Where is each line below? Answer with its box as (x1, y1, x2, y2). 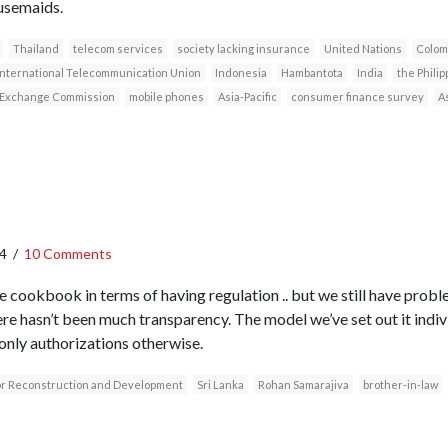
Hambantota (280, 65, 343, 79)
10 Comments (23, 244, 112, 262)
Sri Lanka (196, 377, 244, 391)
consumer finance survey (290, 89, 424, 103)
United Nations (323, 41, 402, 55)
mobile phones (128, 89, 204, 103)
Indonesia (214, 65, 267, 79)
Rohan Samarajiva (257, 377, 349, 391)
